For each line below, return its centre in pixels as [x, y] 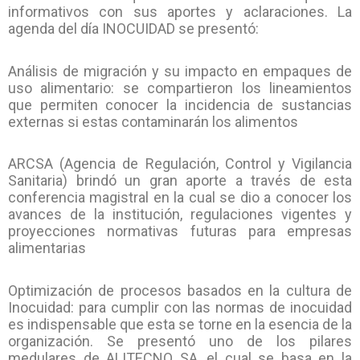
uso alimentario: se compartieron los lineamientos [180, 88]
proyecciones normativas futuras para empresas [180, 231]
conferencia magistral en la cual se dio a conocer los [180, 198]
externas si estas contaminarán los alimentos [153, 121]
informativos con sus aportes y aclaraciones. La [180, 12]
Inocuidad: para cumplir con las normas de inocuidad [180, 307]
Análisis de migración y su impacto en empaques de [180, 71]
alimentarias [47, 248]
